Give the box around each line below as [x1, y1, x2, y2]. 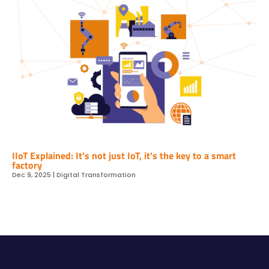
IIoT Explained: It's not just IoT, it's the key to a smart [12, 148, 236, 163]
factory [12, 157, 42, 172]
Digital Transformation [56, 169, 136, 180]
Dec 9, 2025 [12, 169, 51, 180]
